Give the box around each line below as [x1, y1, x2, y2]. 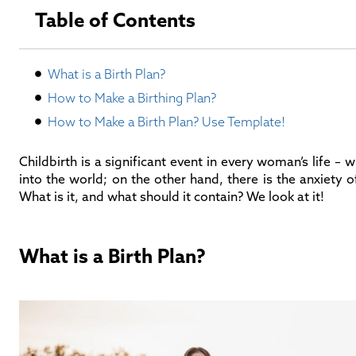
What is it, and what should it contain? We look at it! [19, 188, 324, 204]
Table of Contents [35, 8, 195, 32]
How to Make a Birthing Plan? [48, 90, 216, 106]
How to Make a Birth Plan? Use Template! [48, 114, 285, 130]
